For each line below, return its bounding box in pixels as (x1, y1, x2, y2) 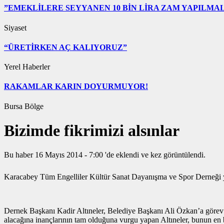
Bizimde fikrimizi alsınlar (4, 121, 179, 139)
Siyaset (4, 23, 26, 32)
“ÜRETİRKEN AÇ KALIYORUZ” (4, 42, 127, 51)
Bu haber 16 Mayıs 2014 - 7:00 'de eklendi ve (4, 150, 148, 159)
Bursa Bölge (4, 101, 43, 110)
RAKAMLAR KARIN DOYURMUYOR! (4, 82, 148, 91)
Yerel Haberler (4, 62, 50, 71)
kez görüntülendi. (150, 150, 205, 159)
